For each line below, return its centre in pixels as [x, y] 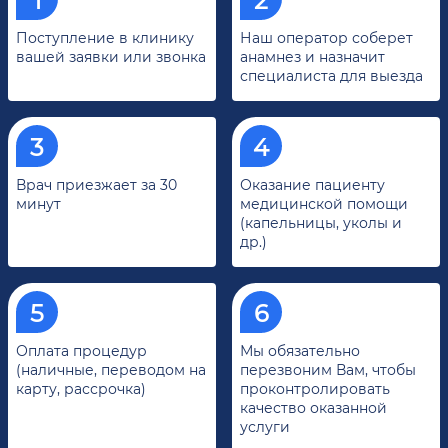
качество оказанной [313, 408]
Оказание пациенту [312, 185]
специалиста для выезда [331, 76]
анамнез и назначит [312, 57]
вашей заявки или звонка [111, 57]
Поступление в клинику [105, 38]
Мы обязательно [300, 351]
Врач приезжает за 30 [96, 185]
